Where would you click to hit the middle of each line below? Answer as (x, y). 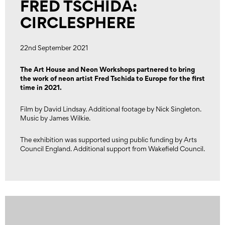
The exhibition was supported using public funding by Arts (108, 140)
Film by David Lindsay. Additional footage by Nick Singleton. (111, 109)
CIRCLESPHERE (78, 22)
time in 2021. (41, 87)
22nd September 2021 (54, 48)
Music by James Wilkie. (55, 118)
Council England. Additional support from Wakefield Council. (113, 149)
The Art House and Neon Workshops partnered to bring (107, 69)
